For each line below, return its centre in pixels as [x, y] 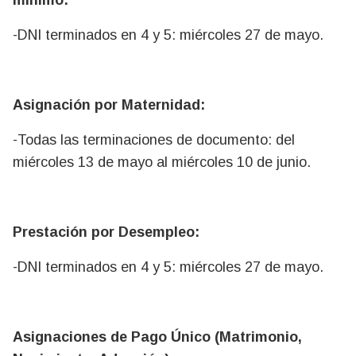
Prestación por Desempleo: [106, 232]
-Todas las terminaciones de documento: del [154, 139]
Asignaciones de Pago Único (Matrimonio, [157, 337]
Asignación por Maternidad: [109, 104]
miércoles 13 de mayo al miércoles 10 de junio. [162, 162]
